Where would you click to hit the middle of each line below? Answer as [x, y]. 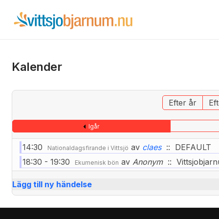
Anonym [146, 162]
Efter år [183, 103]
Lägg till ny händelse [52, 184]
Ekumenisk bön [97, 163]
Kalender [37, 67]
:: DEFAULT [186, 147]
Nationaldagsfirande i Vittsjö [88, 148]
